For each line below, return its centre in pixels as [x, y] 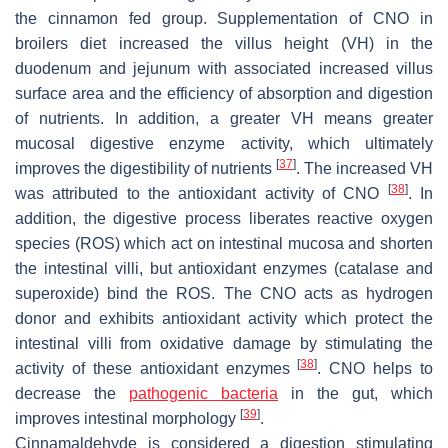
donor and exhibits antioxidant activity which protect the [224, 318]
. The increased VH [364, 168]
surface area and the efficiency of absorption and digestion [224, 93]
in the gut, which [355, 393]
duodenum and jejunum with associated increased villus [224, 68]
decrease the [72, 393]
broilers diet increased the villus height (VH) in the [224, 43]
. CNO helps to [375, 368]
